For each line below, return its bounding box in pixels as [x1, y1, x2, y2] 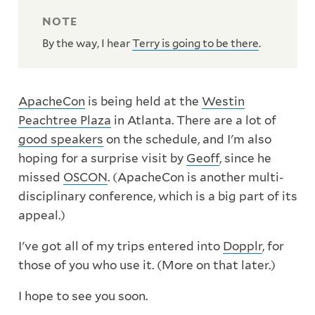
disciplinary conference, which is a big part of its [18, 189, 297, 204]
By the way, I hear [41, 36, 132, 50]
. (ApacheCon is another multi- [107, 170, 284, 185]
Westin [201, 94, 245, 109]
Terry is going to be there [131, 36, 259, 50]
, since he [219, 151, 271, 166]
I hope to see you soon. [18, 289, 148, 304]
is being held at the [84, 94, 202, 109]
